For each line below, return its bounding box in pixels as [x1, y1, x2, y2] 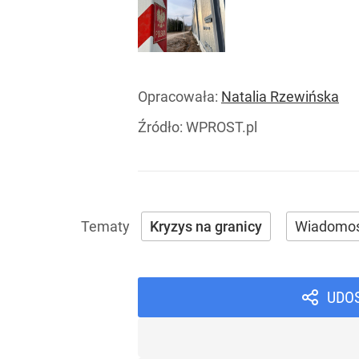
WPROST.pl [186, 119, 257, 136]
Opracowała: [138, 88, 221, 106]
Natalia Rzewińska [221, 88, 339, 106]
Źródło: [138, 119, 186, 136]
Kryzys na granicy [150, 218, 262, 236]
